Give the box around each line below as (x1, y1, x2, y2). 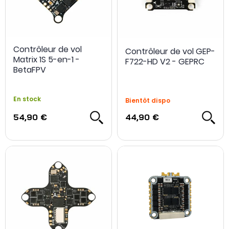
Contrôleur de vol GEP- (125, 45, 215, 57)
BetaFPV (13, 63, 46, 76)
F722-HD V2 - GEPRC (125, 55, 204, 67)
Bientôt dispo (125, 96, 170, 105)
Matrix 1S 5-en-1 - (13, 53, 80, 65)
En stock (13, 94, 41, 103)
